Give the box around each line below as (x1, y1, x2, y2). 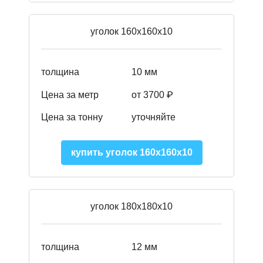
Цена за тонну (41, 112, 103, 123)
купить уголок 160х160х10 (70, 147, 193, 158)
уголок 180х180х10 (90, 201, 173, 212)
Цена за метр (41, 89, 99, 100)
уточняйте (131, 112, 176, 123)
